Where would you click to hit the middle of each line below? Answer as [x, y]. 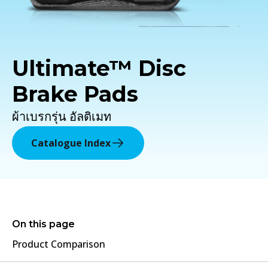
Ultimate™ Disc [99, 68]
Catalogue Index [71, 143]
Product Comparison [59, 244]
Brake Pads [75, 94]
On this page [43, 224]
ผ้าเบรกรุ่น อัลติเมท [62, 117]
